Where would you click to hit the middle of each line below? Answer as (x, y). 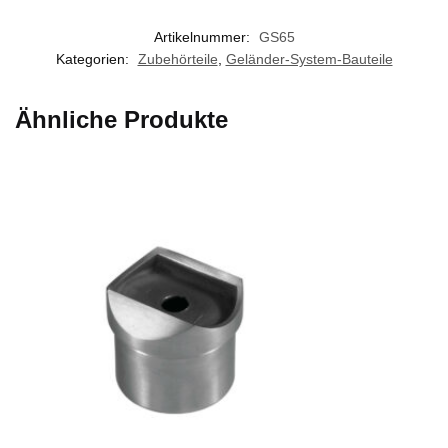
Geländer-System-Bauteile (309, 58)
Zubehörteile (177, 58)
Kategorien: (94, 58)
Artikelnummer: (203, 36)
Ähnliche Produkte (121, 119)
